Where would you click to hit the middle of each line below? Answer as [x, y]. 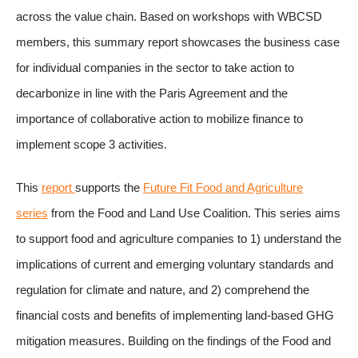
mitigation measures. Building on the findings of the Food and [173, 341]
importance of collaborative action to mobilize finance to [159, 119]
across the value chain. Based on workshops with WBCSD [169, 16]
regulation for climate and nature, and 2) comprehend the [163, 290]
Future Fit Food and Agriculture [223, 187]
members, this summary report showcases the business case [178, 42]
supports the [109, 187]
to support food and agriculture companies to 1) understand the [179, 239]
